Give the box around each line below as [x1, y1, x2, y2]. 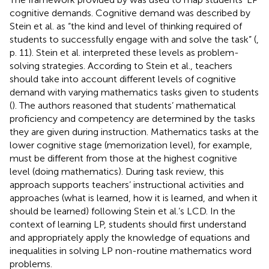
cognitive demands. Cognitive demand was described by [10, 7, 250, 19]
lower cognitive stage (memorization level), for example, [10, 139, 252, 151]
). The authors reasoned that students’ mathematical [12, 99, 236, 111]
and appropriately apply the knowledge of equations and [10, 231, 250, 243]
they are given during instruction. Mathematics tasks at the [10, 125, 259, 138]
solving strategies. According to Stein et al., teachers [10, 59, 232, 71]
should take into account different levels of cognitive [10, 73, 236, 85]
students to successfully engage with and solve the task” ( [10, 33, 256, 45]
